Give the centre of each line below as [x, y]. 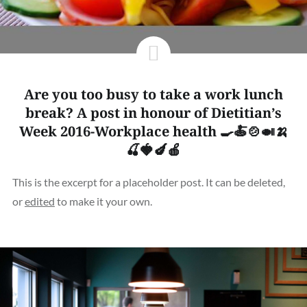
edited [39, 201]
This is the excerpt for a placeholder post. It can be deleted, [148, 182]
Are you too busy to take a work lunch [153, 94]
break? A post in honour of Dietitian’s [153, 112]
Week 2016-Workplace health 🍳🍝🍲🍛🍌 [153, 131]
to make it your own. [103, 201]
